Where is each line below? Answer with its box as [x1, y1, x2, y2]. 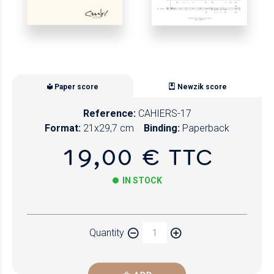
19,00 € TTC [61, 141, 213, 172]
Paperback [182, 122, 229, 135]
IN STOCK [122, 176, 162, 186]
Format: [45, 122, 81, 135]
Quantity [89, 226, 124, 239]
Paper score [54, 82, 98, 91]
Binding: [144, 122, 180, 135]
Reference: [83, 108, 136, 120]
